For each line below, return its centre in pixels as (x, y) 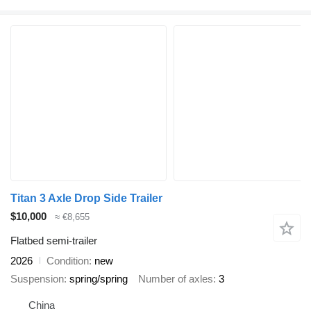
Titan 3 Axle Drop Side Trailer (86, 199)
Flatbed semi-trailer (54, 240)
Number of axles (176, 279)
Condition (68, 260)
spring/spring (99, 279)
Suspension (37, 279)
